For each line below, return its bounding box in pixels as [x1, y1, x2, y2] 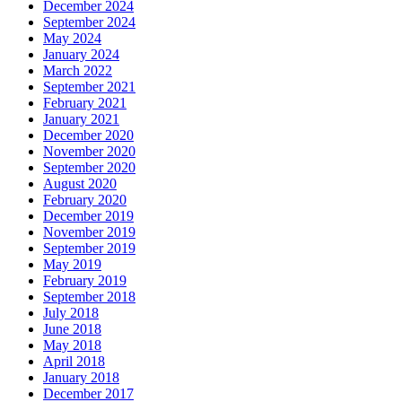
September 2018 [43, 289, 135, 305]
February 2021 [43, 95, 127, 111]
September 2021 [43, 79, 135, 95]
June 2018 [43, 321, 101, 337]
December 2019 [43, 208, 134, 224]
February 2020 [43, 192, 127, 208]
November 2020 [43, 144, 135, 160]
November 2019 [43, 224, 135, 240]
